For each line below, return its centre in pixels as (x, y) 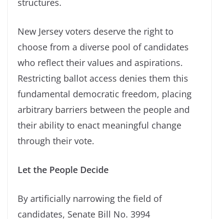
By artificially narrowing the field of (90, 198)
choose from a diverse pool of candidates (103, 47)
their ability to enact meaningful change (99, 125)
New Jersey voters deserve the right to (96, 31)
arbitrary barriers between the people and (104, 109)
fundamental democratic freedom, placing (105, 94)
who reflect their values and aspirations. (100, 62)
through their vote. (56, 141)
